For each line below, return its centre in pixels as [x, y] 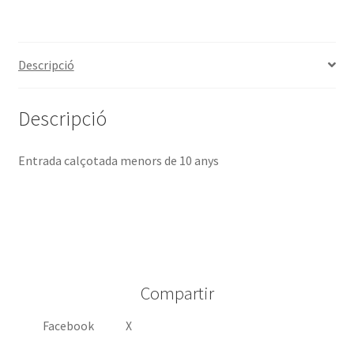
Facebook [69, 326]
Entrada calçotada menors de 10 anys [118, 161]
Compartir [177, 293]
